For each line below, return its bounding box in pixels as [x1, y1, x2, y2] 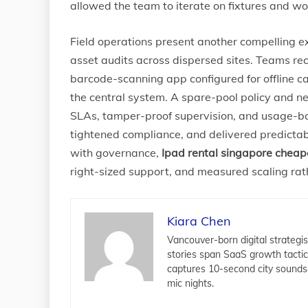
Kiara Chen [167, 213, 231, 229]
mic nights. [167, 277, 214, 289]
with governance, [70, 146, 162, 159]
